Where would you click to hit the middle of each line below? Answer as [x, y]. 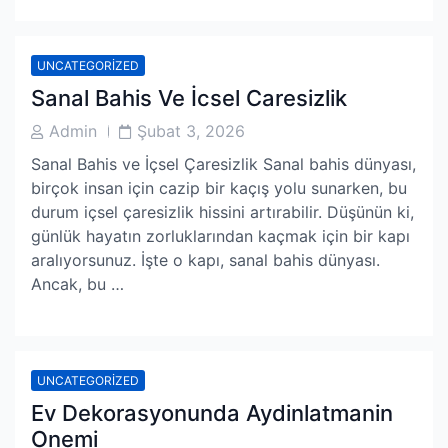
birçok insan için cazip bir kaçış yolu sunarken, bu [219, 188]
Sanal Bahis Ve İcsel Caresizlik [189, 98]
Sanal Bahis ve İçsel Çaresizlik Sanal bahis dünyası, [223, 164]
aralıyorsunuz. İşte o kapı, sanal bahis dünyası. [205, 260]
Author [51, 149]
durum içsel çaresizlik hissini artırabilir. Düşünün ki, [222, 212]
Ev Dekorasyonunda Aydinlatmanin [212, 413]
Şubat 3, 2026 [191, 131]
